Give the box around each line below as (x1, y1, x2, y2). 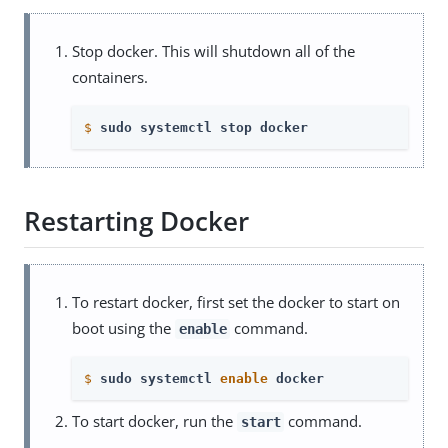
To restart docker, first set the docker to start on (72, 291, 400, 312)
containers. (72, 66, 148, 87)
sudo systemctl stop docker (100, 119, 308, 135)
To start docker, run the (72, 410, 237, 431)
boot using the (72, 317, 175, 338)
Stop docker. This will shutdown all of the (72, 40, 355, 61)
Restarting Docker (24, 203, 249, 240)
